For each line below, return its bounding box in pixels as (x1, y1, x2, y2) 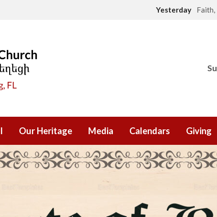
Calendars (129, 125, 170, 136)
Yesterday (156, 5, 193, 14)
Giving (186, 125, 212, 136)
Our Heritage (19, 125, 72, 136)
